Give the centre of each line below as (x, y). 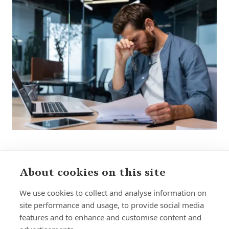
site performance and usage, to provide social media (112, 205)
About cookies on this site (93, 172)
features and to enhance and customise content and (110, 217)
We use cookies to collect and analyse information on (113, 193)
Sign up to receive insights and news (114, 172)
